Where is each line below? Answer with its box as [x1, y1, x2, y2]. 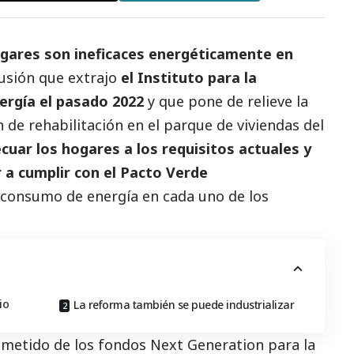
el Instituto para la [121, 67, 257, 87]
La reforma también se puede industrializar [73, 296, 295, 312]
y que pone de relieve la [148, 91, 308, 111]
